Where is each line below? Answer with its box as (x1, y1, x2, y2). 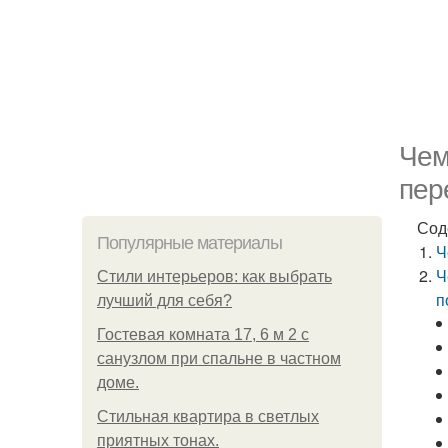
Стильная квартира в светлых (97, 408, 319, 425)
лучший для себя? (97, 292, 232, 309)
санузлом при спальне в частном (97, 350, 341, 367)
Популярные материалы (97, 233, 282, 253)
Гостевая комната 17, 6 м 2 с (97, 326, 309, 343)
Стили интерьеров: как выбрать (97, 268, 332, 285)
